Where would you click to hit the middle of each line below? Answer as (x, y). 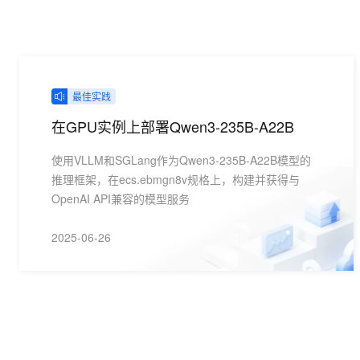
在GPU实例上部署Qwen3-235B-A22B (173, 126)
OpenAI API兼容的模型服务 (121, 198)
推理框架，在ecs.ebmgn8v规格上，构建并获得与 (176, 179)
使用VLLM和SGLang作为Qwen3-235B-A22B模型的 (181, 160)
